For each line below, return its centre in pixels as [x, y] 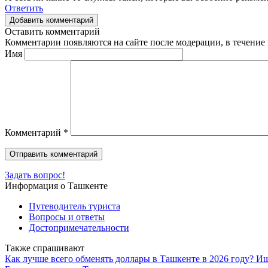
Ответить [24, 8]
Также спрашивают [45, 248]
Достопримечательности [79, 227]
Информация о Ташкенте [56, 185]
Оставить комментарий [52, 31]
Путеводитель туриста [74, 206]
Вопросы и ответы [67, 217]
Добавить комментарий [51, 20]
